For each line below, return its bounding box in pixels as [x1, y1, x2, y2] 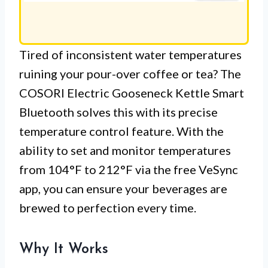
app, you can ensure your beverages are [19, 181, 227, 196]
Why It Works [19, 242, 108, 257]
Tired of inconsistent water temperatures [19, 47, 242, 62]
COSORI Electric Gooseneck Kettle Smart [19, 86, 244, 100]
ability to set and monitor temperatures [19, 143, 231, 158]
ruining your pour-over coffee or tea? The [19, 66, 241, 81]
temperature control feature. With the [19, 124, 224, 139]
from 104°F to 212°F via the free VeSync [19, 162, 238, 177]
